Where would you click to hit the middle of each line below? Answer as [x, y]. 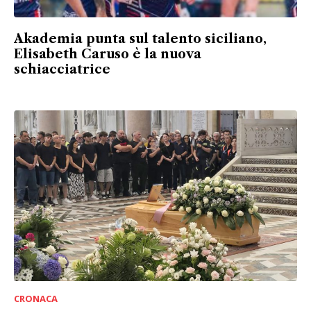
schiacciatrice [62, 70]
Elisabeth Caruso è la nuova [108, 54]
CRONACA [36, 298]
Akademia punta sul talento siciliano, [140, 39]
